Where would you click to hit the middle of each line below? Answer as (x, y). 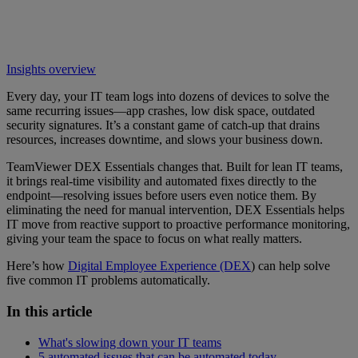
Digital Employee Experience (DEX (159, 266)
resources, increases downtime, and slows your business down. (165, 140)
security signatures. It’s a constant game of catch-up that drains (163, 125)
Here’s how (37, 266)
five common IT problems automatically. (108, 280)
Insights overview (51, 70)
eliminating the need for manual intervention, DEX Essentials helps (175, 210)
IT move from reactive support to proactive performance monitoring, (178, 225)
